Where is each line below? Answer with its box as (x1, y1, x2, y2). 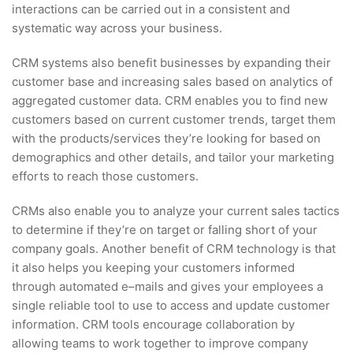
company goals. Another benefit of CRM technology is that (12, 240, 336, 256)
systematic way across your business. (12, 20, 222, 35)
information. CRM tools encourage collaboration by (12, 316, 295, 332)
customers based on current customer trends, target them (12, 111, 336, 127)
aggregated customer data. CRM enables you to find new (12, 92, 328, 108)
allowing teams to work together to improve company (12, 335, 308, 351)
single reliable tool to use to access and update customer (12, 297, 330, 313)
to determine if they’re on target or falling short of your (12, 221, 318, 237)
